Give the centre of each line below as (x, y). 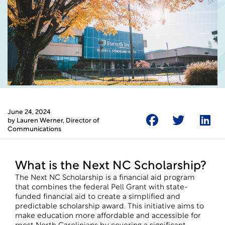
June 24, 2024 (29, 112)
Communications (34, 129)
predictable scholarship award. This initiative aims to (109, 207)
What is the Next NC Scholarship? (111, 166)
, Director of (81, 121)
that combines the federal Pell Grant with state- (101, 188)
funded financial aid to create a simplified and (98, 197)
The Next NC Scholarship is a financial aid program (105, 178)
